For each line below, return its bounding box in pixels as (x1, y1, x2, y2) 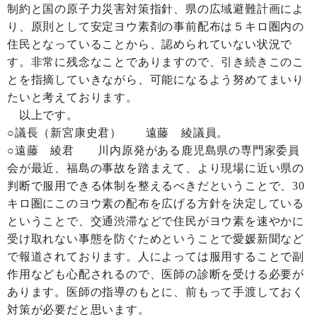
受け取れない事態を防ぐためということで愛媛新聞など (7, 233, 305, 245)
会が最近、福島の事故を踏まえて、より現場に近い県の (7, 162, 304, 174)
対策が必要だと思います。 (7, 304, 150, 316)
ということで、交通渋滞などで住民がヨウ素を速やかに (7, 215, 304, 227)
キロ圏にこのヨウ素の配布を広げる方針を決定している (7, 197, 304, 209)
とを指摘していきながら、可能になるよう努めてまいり (7, 74, 304, 86)
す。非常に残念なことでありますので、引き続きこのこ (7, 56, 304, 68)
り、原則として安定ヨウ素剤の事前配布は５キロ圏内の (7, 21, 304, 33)
